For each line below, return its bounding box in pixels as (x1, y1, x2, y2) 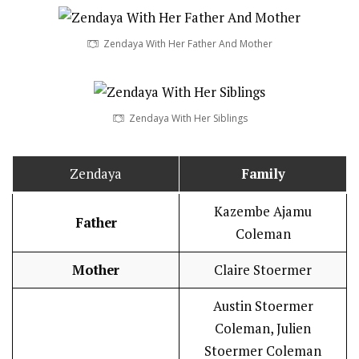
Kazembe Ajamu (214, 203, 312, 221)
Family (240, 165, 285, 184)
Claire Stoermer (214, 261, 312, 280)
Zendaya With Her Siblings (128, 111, 248, 126)
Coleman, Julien (215, 320, 311, 338)
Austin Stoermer (212, 297, 313, 316)
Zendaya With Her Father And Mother (103, 37, 272, 51)
